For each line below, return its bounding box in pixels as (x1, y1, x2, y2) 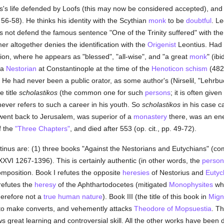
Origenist (147, 40, 176, 48)
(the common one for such (57, 88, 145, 96)
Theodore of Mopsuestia (133, 204, 211, 212)
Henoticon (151, 64, 183, 72)
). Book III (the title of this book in (102, 192, 208, 200)
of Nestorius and (149, 168, 205, 176)
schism (185, 64, 207, 72)
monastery (133, 112, 167, 120)
